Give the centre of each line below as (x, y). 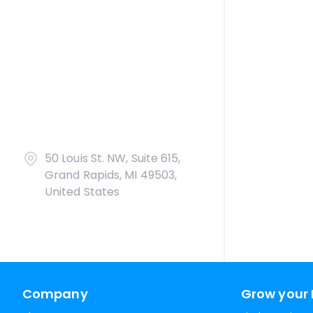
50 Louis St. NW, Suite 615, (113, 158)
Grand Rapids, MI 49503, (111, 175)
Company (55, 294)
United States (82, 192)
